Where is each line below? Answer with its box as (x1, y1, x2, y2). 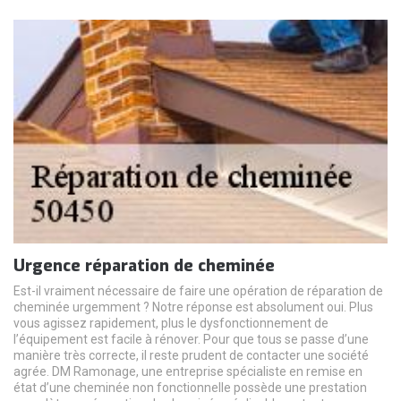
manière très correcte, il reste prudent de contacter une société (13, 348, 369, 363)
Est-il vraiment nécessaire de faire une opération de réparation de (13, 284, 383, 299)
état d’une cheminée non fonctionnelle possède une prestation (13, 380, 367, 396)
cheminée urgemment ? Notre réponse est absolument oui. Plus (13, 300, 373, 315)
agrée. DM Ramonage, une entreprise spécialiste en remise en (13, 364, 363, 380)
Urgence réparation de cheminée (13, 255, 275, 277)
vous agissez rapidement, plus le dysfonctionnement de (13, 316, 328, 331)
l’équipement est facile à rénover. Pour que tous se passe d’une (13, 332, 369, 347)
